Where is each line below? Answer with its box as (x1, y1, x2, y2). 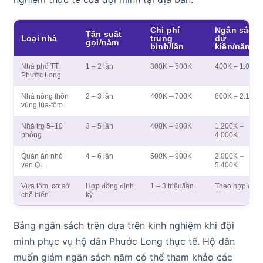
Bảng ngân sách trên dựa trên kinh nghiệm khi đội (14, 219, 234, 231)
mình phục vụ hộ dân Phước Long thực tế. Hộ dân (14, 235, 235, 247)
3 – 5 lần (86, 122, 113, 130)
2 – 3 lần (86, 92, 113, 100)
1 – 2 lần (86, 62, 113, 70)
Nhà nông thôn (21, 92, 69, 100)
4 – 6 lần (86, 151, 113, 160)
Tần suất (86, 29, 122, 39)
